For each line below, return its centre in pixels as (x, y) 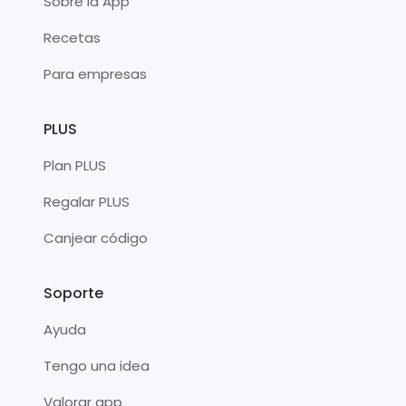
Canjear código (96, 238)
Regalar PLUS (87, 202)
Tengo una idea (97, 366)
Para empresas (95, 74)
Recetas (72, 38)
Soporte (73, 294)
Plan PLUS (75, 166)
